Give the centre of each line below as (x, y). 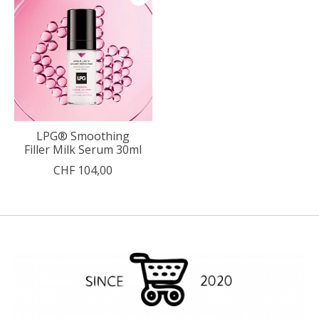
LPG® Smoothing (83, 136)
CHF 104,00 (83, 170)
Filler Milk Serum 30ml (83, 149)
